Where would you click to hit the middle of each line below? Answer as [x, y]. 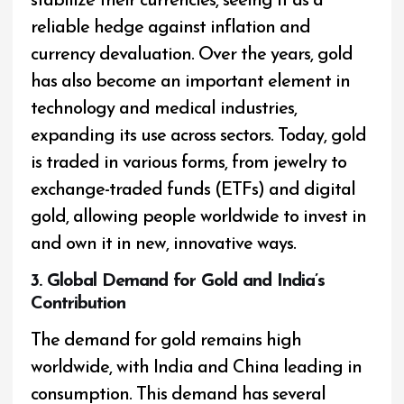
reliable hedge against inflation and [171, 28]
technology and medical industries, [164, 110]
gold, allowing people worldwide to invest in [199, 218]
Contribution [78, 304]
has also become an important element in [191, 83]
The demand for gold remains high [166, 340]
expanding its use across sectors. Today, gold [199, 137]
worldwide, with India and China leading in [197, 367]
